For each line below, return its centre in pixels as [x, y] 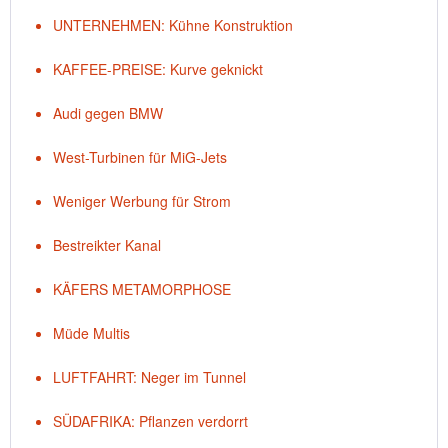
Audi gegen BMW [108, 113]
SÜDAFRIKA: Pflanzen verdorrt [150, 421]
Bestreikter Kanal [107, 245]
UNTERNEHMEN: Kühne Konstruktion [173, 25]
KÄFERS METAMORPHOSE [142, 289]
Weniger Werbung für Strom [142, 201]
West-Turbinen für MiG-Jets [140, 157]
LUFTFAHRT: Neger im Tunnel [149, 377]
